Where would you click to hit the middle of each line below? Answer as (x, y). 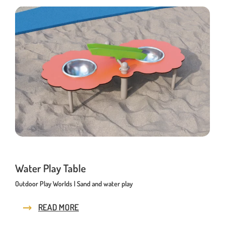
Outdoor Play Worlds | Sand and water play (74, 184)
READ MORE (59, 207)
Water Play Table (50, 168)
